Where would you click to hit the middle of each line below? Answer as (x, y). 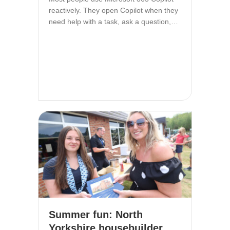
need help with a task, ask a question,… (113, 22)
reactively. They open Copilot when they (113, 11)
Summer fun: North (96, 214)
